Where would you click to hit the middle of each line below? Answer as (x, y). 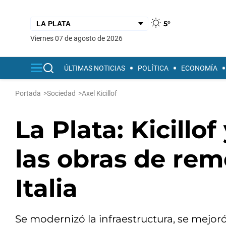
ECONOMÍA (199, 68)
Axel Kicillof (99, 93)
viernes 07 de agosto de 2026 (79, 38)
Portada (28, 93)
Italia (46, 188)
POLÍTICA (153, 68)
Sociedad (61, 93)
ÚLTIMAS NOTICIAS (95, 68)
